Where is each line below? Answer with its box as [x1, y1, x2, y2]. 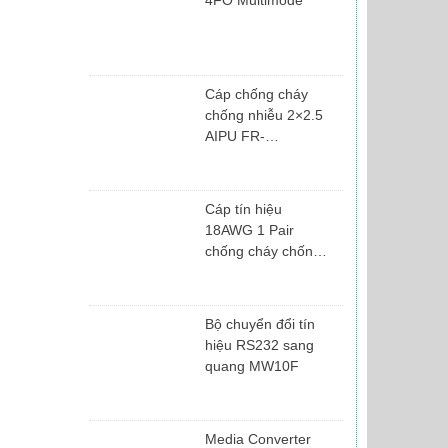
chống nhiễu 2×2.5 [205, 106, 324, 123]
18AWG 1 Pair [205, 221, 295, 238]
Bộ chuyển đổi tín [205, 315, 316, 332]
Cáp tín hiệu [205, 200, 283, 217]
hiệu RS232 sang [205, 336, 315, 353]
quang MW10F [205, 357, 300, 374]
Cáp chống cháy [205, 85, 309, 102]
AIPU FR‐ [205, 127, 266, 144]
